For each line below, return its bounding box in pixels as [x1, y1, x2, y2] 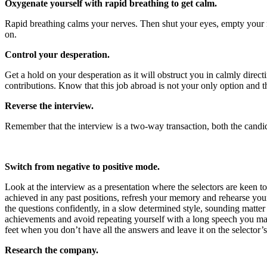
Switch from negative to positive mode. [5, 162, 160, 172]
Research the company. [5, 245, 98, 256]
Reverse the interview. [5, 101, 94, 111]
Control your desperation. [5, 49, 110, 60]
